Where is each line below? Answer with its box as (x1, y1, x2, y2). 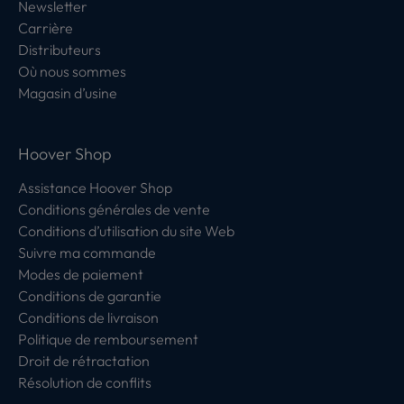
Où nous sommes (18, 62, 126, 80)
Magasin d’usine (18, 84, 117, 102)
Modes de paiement (18, 265, 143, 283)
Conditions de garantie (18, 287, 161, 305)
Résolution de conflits (18, 373, 151, 391)
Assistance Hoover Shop (18, 179, 172, 197)
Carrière (18, 19, 73, 37)
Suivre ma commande (18, 243, 156, 262)
